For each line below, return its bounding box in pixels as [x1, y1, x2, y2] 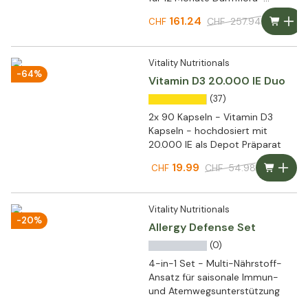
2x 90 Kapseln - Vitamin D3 [148, 111, 273, 124]
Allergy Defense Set [148, 220, 256, 235]
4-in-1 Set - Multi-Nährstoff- [148, 257, 282, 270]
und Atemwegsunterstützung [148, 285, 280, 298]
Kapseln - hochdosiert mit [148, 124, 267, 137]
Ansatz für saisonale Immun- [148, 271, 278, 284]
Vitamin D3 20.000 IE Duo [148, 74, 285, 89]
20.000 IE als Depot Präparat [148, 138, 281, 151]
